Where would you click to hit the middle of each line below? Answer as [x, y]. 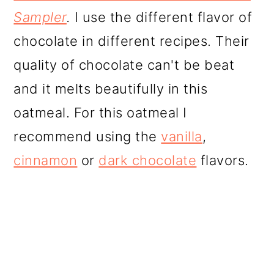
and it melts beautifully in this [111, 89]
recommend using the [87, 137]
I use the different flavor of [163, 17]
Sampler [40, 17]
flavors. [223, 161]
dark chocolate [148, 161]
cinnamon [46, 161]
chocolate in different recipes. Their [131, 41]
